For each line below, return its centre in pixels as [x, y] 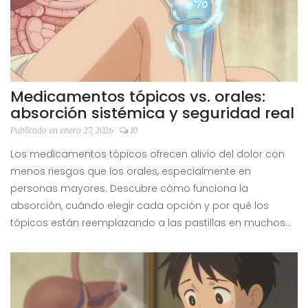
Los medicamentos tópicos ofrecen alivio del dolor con [147, 154]
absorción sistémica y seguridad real [152, 113]
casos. [27, 240]
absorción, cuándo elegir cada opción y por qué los [140, 205]
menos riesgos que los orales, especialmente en [131, 171]
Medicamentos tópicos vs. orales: [138, 96]
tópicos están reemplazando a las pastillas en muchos [148, 222]
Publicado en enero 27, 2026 [63, 130]
